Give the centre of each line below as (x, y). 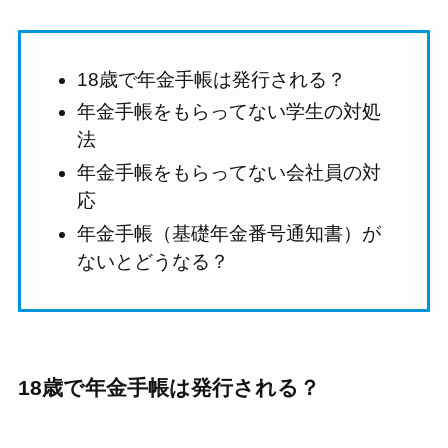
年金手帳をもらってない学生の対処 (229, 112)
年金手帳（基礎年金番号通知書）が (229, 233)
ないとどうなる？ (153, 261)
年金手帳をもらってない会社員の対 (229, 172)
